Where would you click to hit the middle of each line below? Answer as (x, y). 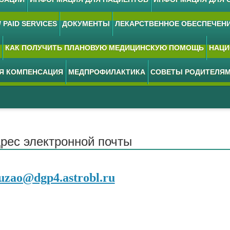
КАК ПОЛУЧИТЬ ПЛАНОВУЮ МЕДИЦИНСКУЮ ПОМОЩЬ (104, 48)
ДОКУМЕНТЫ (86, 24)
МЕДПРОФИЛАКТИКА (107, 72)
